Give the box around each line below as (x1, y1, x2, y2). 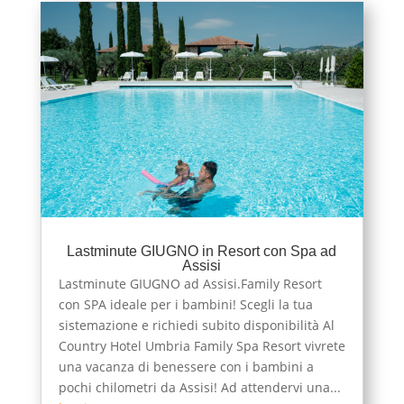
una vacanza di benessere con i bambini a (58, 357, 314, 375)
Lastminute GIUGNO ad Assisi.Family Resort (58, 274, 322, 292)
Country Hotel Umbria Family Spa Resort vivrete (58, 336, 345, 354)
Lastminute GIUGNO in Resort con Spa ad (67, 243, 337, 259)
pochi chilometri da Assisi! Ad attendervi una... (58, 378, 341, 396)
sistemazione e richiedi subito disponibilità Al (58, 316, 335, 334)
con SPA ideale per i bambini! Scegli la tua (58, 295, 313, 313)
